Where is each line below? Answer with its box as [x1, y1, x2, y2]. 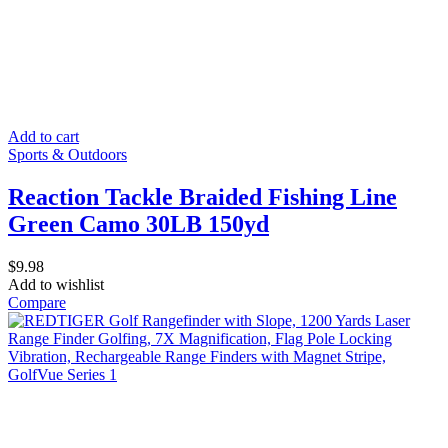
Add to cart [8, 127, 79, 145]
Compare [8, 293, 66, 311]
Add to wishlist [8, 275, 104, 293]
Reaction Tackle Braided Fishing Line [8, 183, 397, 210]
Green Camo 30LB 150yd [8, 210, 269, 237]
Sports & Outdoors [8, 145, 127, 163]
